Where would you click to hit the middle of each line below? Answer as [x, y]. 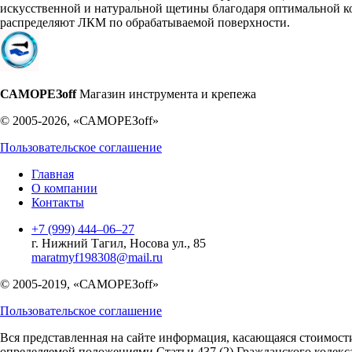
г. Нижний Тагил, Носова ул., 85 [119, 243]
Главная [53, 174]
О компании [64, 188]
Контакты [58, 202]
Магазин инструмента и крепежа [168, 93]
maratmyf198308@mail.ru [97, 257]
